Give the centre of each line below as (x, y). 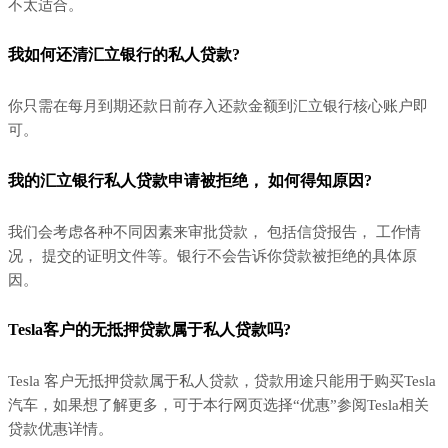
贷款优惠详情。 (60, 429)
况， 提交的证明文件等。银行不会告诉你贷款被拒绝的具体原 (212, 255)
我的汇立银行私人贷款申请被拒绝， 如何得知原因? (190, 180)
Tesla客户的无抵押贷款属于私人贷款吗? (149, 330)
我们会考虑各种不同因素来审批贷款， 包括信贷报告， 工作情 (214, 231)
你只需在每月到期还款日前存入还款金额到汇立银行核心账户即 (218, 106)
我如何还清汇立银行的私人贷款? (124, 55)
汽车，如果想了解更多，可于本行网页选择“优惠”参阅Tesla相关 (218, 405)
